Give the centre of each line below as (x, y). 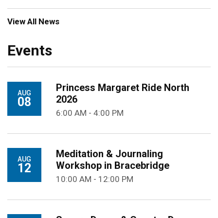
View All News (33, 21)
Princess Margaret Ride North (123, 87)
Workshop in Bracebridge (113, 165)
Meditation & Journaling (109, 154)
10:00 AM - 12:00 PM (95, 179)
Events (30, 50)
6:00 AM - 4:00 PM (90, 113)
